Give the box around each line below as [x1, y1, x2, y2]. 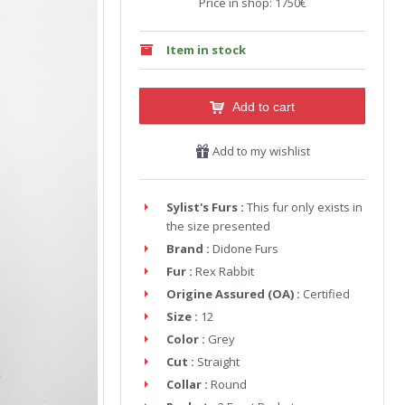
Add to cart [232, 99, 295, 114]
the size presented [166, 218, 270, 234]
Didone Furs [212, 240, 278, 257]
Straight [197, 353, 240, 370]
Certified [303, 286, 350, 302]
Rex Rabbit [195, 263, 254, 279]
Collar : [166, 376, 208, 392]
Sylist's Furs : [166, 199, 244, 215]
